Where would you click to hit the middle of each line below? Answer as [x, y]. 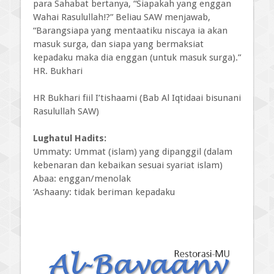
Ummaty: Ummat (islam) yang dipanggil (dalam [133, 151]
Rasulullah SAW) [66, 111]
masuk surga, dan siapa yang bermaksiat [118, 44]
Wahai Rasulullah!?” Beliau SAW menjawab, [122, 17]
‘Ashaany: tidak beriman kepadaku [104, 192]
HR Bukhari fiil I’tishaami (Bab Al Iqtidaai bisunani [137, 98]
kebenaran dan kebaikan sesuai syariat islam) [128, 165]
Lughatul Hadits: [70, 138]
